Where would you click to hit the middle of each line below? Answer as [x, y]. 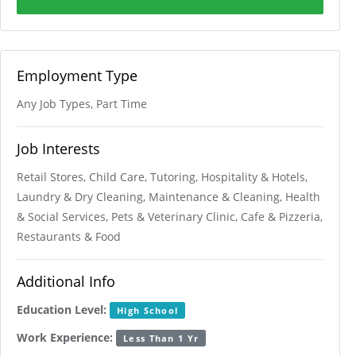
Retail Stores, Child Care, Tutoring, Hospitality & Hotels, [162, 177]
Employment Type [77, 75]
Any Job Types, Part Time [82, 104]
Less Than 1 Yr [161, 338]
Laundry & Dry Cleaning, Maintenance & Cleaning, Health [168, 197]
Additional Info [66, 281]
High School [148, 310]
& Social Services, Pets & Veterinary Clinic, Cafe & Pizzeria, [170, 217]
